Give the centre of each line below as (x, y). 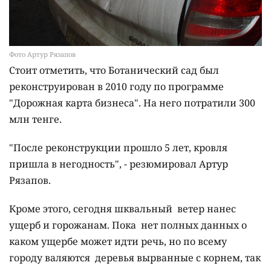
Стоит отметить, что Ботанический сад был (114, 70)
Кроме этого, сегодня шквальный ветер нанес (122, 209)
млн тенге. (37, 119)
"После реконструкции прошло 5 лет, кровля (118, 148)
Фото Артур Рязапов (42, 54)
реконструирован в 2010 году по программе (116, 87)
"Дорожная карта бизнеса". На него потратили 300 (132, 103)
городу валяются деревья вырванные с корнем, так (135, 258)
